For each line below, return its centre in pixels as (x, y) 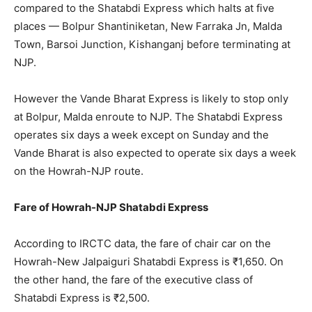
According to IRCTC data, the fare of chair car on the (142, 243)
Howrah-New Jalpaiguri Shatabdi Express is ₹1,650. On (149, 262)
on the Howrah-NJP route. (79, 171)
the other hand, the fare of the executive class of (133, 280)
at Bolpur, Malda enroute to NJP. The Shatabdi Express (148, 117)
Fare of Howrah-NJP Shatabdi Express (111, 207)
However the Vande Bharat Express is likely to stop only (151, 99)
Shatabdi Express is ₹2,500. (82, 298)
